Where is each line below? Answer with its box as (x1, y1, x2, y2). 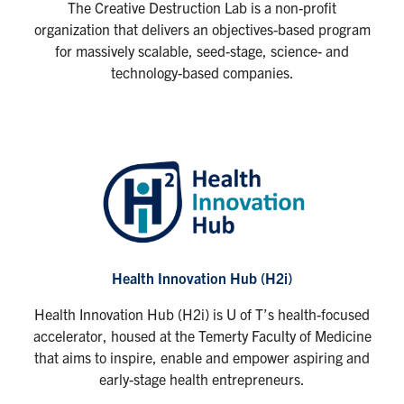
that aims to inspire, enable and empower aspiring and (34, 347, 370, 366)
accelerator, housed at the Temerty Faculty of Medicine (32, 326, 372, 344)
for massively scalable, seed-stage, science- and (55, 41, 349, 60)
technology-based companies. (110, 62, 294, 81)
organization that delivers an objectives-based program (33, 19, 371, 38)
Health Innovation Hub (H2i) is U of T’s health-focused (34, 304, 370, 323)
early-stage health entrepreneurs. (99, 369, 305, 388)
